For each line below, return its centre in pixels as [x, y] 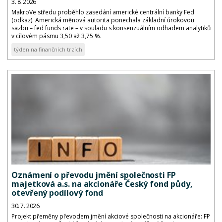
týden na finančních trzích [48, 50]
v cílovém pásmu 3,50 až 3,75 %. [56, 36]
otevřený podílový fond [57, 193]
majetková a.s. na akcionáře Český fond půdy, [102, 184]
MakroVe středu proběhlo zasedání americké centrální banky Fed [103, 12]
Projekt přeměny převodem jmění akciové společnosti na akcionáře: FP [111, 216]
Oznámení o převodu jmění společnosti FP [94, 175]
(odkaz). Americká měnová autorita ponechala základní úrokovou [103, 20]
